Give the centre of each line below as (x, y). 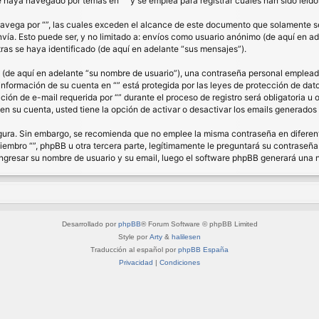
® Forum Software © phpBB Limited (199, 224)
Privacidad (136, 262)
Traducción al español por (134, 249)
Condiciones (180, 262)
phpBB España (203, 249)
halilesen (186, 236)
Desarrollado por (90, 224)
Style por (134, 236)
